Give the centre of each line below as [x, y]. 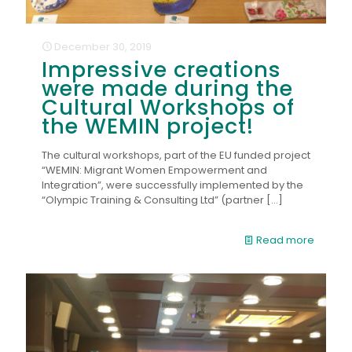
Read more [285, 240]
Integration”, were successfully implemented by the [172, 185]
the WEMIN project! [148, 126]
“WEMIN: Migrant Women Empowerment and [154, 170]
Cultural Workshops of [168, 107]
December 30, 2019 [103, 47]
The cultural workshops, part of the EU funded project [176, 155]
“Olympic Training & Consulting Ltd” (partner [153, 200]
